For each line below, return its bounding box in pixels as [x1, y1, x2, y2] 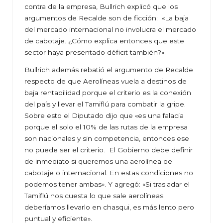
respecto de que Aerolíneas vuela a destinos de [24, 77, 187, 86]
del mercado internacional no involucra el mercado [24, 25, 196, 34]
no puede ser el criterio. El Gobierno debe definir [24, 146, 193, 154]
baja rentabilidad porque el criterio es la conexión [24, 89, 191, 97]
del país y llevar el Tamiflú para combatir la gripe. [24, 100, 186, 109]
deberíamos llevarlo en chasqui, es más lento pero [24, 203, 194, 212]
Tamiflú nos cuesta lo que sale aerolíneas [24, 192, 163, 200]
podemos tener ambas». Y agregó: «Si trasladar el [24, 180, 190, 189]
